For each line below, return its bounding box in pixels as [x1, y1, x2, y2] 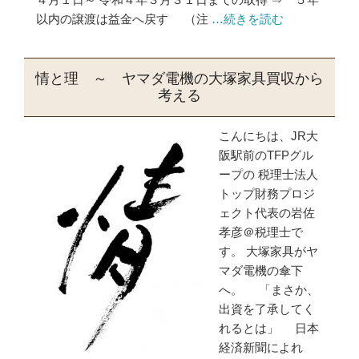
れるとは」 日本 [219, 321, 319, 335]
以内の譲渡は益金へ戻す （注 [36, 12, 212, 26]
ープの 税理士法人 [219, 167, 318, 181]
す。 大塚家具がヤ [219, 244, 318, 258]
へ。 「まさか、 [219, 283, 319, 296]
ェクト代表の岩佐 [219, 206, 315, 220]
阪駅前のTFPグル [219, 148, 313, 162]
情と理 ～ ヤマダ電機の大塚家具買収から [35, 71, 324, 87]
